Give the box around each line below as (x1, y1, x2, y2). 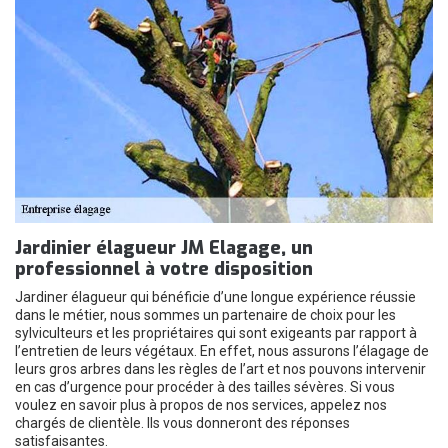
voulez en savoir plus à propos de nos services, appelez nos (15, 397, 387, 413)
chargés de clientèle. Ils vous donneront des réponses (15, 415, 350, 431)
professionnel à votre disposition (15, 257, 313, 281)
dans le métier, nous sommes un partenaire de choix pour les (15, 307, 396, 323)
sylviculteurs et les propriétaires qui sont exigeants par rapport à (15, 325, 417, 341)
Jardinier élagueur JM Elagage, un (15, 236, 313, 260)
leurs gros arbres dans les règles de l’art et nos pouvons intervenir (15, 361, 426, 377)
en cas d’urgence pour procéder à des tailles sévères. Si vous (15, 379, 395, 395)
